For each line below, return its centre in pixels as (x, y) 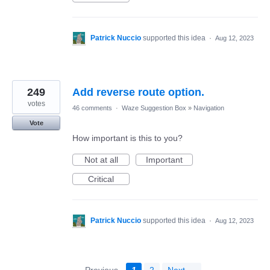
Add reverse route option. (138, 92)
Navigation (209, 108)
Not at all (101, 159)
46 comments (92, 108)
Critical (101, 179)
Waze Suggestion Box (154, 108)
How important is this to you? (127, 138)
